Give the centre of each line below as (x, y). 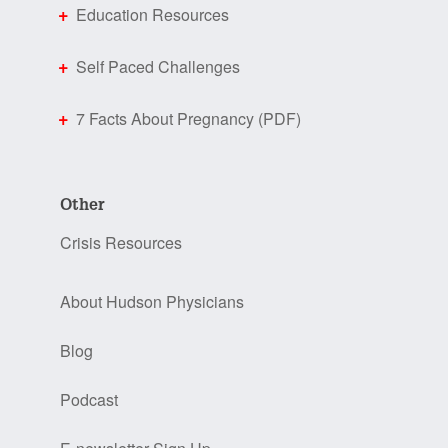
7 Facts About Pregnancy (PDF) (188, 119)
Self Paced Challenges (158, 67)
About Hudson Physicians (152, 302)
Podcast (89, 400)
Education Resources (152, 15)
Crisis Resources (121, 243)
